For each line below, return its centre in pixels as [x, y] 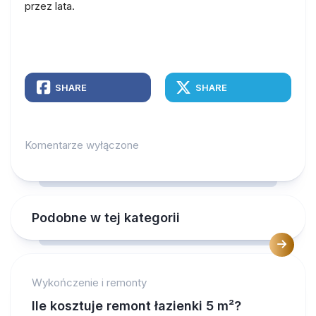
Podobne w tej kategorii [106, 217]
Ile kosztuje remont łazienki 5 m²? [136, 305]
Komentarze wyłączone [82, 145]
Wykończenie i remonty [89, 282]
